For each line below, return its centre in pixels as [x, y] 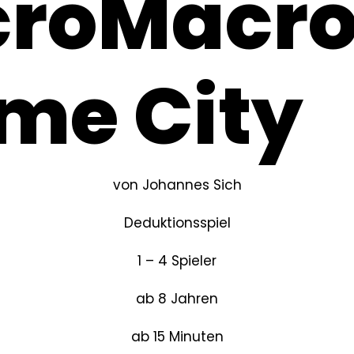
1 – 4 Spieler [177, 260]
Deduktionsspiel [177, 222]
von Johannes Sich [177, 185]
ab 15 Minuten [177, 336]
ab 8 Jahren [177, 298]
